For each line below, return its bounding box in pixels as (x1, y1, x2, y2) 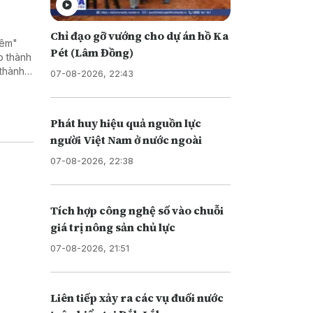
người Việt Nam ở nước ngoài (50, 131, 202, 147)
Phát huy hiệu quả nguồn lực (50, 115, 201, 131)
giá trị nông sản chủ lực (50, 219, 175, 235)
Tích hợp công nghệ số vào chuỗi (50, 202, 224, 218)
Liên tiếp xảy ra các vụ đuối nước (50, 289, 224, 305)
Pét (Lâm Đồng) (50, 44, 133, 60)
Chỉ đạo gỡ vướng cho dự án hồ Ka (50, 27, 228, 43)
